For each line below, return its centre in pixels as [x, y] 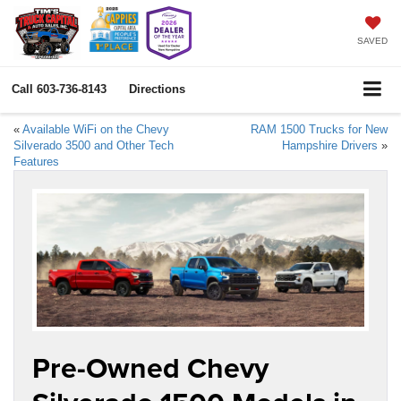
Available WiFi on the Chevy [96, 129]
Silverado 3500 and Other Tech [94, 145]
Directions [157, 89]
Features [36, 161]
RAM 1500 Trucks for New [319, 129]
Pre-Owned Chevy [150, 368]
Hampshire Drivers [330, 145]
